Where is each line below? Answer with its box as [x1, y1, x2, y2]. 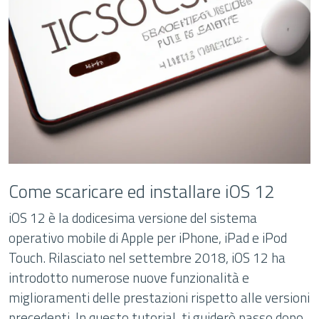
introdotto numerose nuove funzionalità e [9, 267, 249, 288]
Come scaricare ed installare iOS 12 [9, 177, 274, 205]
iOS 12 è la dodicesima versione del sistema [9, 207, 257, 228]
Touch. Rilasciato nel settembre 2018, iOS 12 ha [9, 247, 286, 268]
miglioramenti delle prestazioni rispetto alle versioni [9, 287, 310, 308]
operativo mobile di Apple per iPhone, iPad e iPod [9, 227, 287, 248]
